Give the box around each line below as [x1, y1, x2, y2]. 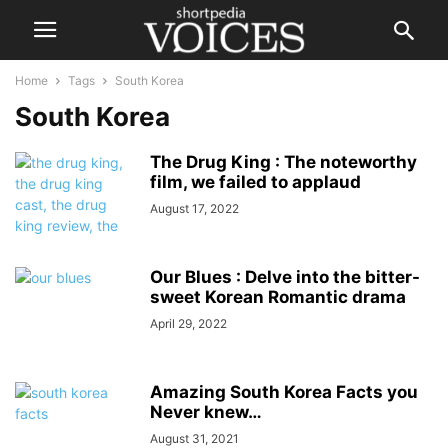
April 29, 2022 [150, 316, 227, 331]
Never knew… [150, 402, 262, 422]
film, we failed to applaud [150, 172, 361, 192]
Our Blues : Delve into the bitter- [150, 267, 420, 287]
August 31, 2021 [150, 431, 239, 446]
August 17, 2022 [150, 201, 239, 216]
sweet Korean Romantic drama [150, 287, 406, 307]
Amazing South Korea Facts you [150, 382, 418, 402]
